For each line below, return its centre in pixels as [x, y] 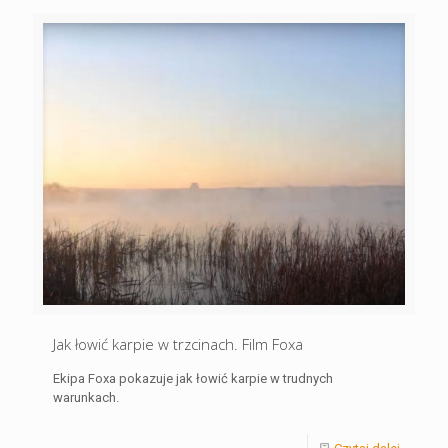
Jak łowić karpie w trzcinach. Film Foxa [178, 344]
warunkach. [86, 398]
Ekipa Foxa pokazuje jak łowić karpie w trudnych [193, 379]
